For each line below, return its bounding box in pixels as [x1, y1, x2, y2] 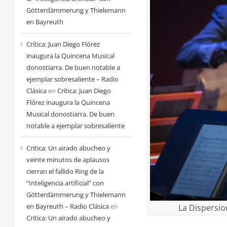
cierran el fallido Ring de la [26, 167, 104, 176]
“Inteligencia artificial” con [26, 178, 104, 188]
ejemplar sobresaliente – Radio [26, 74, 119, 84]
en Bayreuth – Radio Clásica [26, 202, 109, 211]
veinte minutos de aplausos [26, 155, 109, 165]
